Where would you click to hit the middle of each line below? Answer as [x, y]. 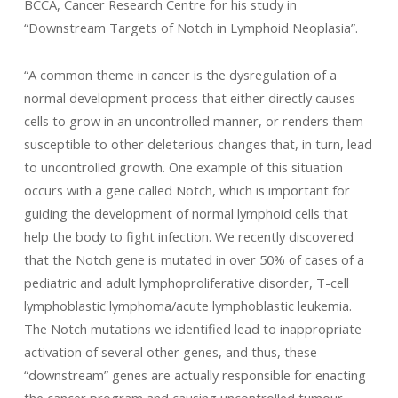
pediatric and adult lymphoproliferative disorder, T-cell [186, 283]
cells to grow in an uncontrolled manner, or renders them [193, 121]
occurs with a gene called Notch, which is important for [187, 190]
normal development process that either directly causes [189, 98]
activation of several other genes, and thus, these [170, 352]
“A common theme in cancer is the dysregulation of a [180, 75]
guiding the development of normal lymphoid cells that [186, 213]
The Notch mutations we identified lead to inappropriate [192, 329]
